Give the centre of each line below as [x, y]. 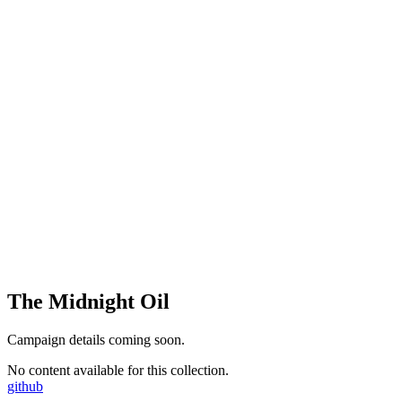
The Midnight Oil [88, 301]
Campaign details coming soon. [96, 339]
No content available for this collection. [118, 370]
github [25, 386]
